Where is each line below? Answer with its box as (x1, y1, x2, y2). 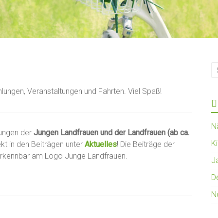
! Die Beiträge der (117, 140, 175, 149)
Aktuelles (85, 140, 117, 149)
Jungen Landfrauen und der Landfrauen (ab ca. (34, 128, 189, 138)
